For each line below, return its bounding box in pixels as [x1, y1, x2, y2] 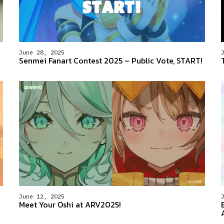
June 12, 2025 [18, 192, 64, 200]
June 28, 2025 [18, 48, 64, 56]
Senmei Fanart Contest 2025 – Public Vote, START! [18, 54, 202, 67]
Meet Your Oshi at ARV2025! [18, 198, 121, 210]
